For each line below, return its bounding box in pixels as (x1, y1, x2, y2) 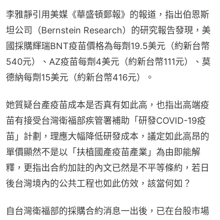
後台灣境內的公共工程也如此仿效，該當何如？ (6, 178, 192, 189)
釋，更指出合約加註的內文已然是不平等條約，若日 (6, 162, 209, 173)
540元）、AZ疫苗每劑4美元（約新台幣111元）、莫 (6, 56, 211, 67)
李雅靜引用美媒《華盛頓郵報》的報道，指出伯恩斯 (6, 9, 209, 20)
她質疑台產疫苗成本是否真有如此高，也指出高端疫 (6, 99, 209, 110)
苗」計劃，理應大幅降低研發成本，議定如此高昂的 (6, 131, 209, 141)
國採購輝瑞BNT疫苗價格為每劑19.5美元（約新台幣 (6, 40, 210, 51)
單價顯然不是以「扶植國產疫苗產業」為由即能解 (6, 146, 200, 157)
